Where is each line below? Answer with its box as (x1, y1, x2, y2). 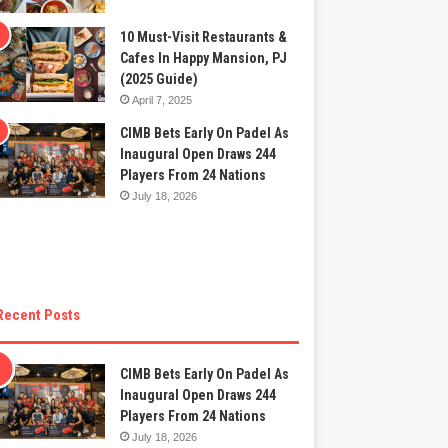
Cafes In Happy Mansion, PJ (120, 50, 288, 67)
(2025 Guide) (120, 71, 199, 88)
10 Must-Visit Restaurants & (120, 29, 288, 46)
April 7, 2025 (132, 94, 193, 107)
